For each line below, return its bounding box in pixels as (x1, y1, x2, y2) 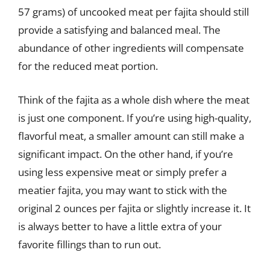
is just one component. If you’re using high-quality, (18, 110, 251, 125)
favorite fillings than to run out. (18, 237, 161, 251)
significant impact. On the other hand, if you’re (18, 146, 233, 161)
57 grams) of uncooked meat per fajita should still (18, 5, 249, 19)
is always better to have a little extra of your (18, 219, 222, 233)
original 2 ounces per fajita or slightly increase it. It (18, 201, 251, 215)
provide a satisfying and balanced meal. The (18, 23, 221, 37)
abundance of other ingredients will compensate (18, 41, 244, 55)
